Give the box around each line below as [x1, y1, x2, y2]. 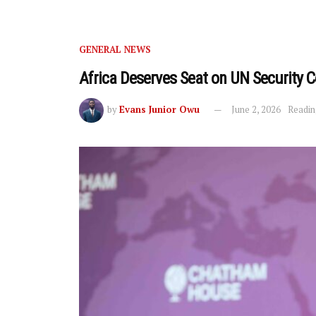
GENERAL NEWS [79, 43, 151, 56]
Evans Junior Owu [119, 102, 200, 116]
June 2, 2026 [231, 102, 281, 116]
